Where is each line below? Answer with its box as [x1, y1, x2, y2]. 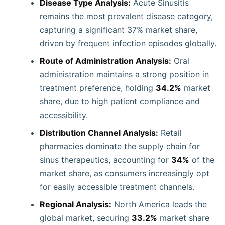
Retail [158, 128, 182, 138]
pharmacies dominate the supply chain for [40, 141, 200, 151]
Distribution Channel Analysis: [40, 128, 158, 138]
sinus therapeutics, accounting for [40, 155, 171, 165]
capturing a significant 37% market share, [40, 25, 197, 35]
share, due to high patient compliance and [40, 96, 200, 106]
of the [189, 155, 214, 165]
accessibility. [40, 110, 88, 120]
